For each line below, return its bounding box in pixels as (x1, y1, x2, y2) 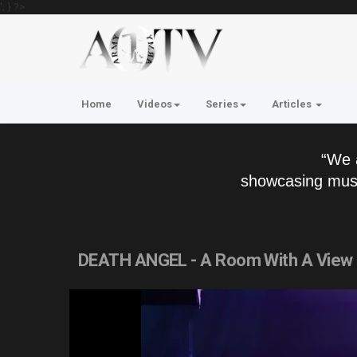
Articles (272, 98, 314, 110)
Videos (137, 98, 172, 110)
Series (206, 98, 238, 110)
